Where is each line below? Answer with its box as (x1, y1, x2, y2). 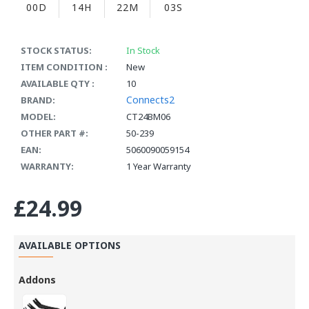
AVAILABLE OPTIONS (19, 238, 121, 252)
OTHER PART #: (21, 126, 88, 139)
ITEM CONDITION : (21, 60, 108, 73)
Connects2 (126, 92, 175, 106)
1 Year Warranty (126, 159, 191, 172)
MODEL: (21, 110, 56, 123)
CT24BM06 (126, 110, 170, 123)
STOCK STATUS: (21, 43, 92, 57)
